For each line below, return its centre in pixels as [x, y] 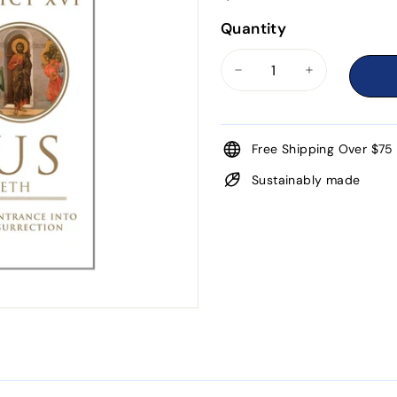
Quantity [253, 28]
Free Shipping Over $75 [322, 149]
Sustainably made [306, 180]
